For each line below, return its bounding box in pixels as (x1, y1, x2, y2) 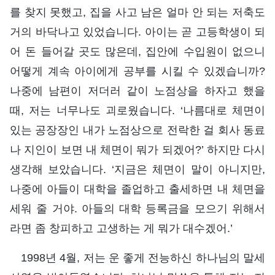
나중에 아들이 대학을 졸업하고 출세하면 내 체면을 (10, 182, 265, 195)
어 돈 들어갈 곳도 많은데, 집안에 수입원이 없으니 (10, 45, 265, 58)
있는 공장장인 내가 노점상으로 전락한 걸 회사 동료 (10, 123, 265, 136)
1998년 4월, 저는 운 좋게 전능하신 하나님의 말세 (21, 251, 265, 264)
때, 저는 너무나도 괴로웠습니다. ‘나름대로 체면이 (10, 104, 265, 117)
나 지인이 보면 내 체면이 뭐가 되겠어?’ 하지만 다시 (10, 143, 265, 156)
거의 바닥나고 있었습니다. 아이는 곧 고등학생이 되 (10, 25, 265, 38)
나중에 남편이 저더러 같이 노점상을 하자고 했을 (10, 84, 265, 97)
